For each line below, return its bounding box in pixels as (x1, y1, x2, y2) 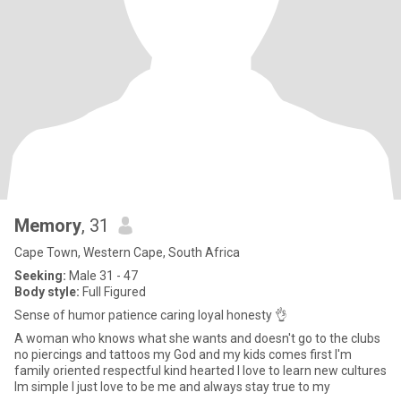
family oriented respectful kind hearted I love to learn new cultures (14, 363, 387, 378)
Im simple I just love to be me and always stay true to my (14, 380, 330, 394)
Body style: (14, 285, 80, 299)
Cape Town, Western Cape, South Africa (14, 245, 240, 260)
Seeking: (14, 269, 66, 283)
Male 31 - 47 (66, 269, 138, 283)
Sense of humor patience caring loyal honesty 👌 (14, 308, 287, 322)
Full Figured (80, 285, 146, 299)
